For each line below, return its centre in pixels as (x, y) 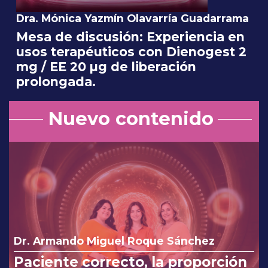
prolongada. (56, 82)
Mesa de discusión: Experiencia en (130, 37)
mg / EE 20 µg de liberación (106, 67)
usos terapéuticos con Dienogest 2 (131, 52)
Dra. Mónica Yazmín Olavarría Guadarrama (133, 19)
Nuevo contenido (130, 119)
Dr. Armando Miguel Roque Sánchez (114, 241)
